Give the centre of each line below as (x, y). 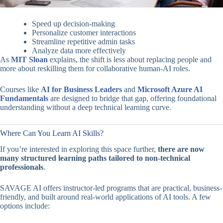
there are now (181, 149)
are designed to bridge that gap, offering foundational (132, 98)
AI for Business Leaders (81, 89)
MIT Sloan (29, 59)
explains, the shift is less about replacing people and (130, 59)
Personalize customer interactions (84, 32)
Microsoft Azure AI (170, 89)
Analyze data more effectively (79, 50)
